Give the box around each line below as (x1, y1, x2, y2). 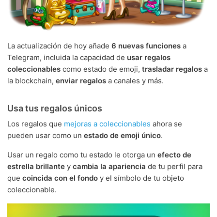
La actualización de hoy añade (7, 41, 111, 51)
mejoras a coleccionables (64, 119, 151, 129)
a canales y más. (106, 76, 164, 86)
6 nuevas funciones (111, 41, 181, 51)
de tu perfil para (146, 162, 202, 171)
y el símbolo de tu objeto (98, 173, 184, 183)
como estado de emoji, (61, 64, 142, 74)
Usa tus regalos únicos (7, 103, 102, 114)
